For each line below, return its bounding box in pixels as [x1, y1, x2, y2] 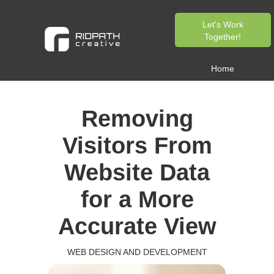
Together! [204, 32, 242, 42]
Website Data [64, 160, 210, 185]
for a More [80, 187, 194, 212]
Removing [81, 106, 193, 131]
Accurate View [57, 213, 217, 239]
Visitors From [62, 133, 212, 158]
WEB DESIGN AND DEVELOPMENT [67, 247, 207, 257]
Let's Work [202, 20, 243, 29]
